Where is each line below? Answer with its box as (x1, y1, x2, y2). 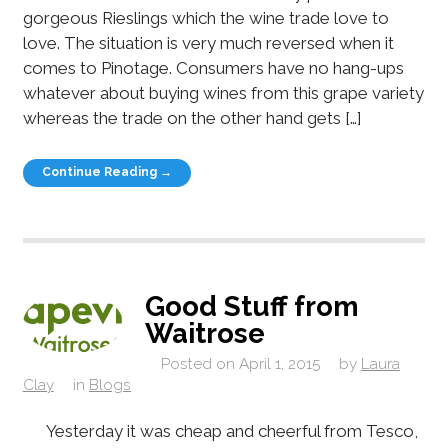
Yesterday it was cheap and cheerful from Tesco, (22, 420, 418, 441)
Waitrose (145, 317, 266, 350)
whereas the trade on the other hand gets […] (22, 108, 361, 129)
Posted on (160, 354, 235, 373)
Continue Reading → (42, 165, 173, 180)
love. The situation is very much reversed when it (22, 33, 394, 54)
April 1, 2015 (238, 354, 320, 373)
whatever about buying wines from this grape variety (22, 83, 424, 104)
